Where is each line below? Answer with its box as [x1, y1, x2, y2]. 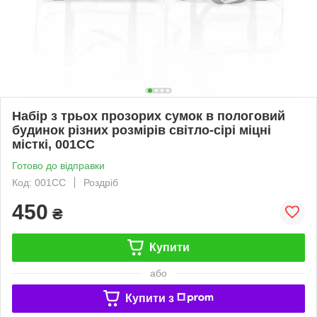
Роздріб [83, 176, 118, 188]
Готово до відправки [12, 159, 105, 171]
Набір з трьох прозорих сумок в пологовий [12, 108, 285, 123]
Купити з [125, 292, 174, 304]
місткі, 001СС [12, 137, 95, 151]
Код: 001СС [12, 176, 66, 188]
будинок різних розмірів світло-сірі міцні [12, 122, 271, 137]
